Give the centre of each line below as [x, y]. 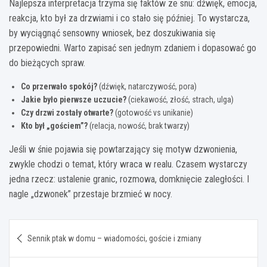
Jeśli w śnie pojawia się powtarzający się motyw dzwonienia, [123, 149]
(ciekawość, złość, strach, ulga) [180, 99]
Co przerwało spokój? [59, 86]
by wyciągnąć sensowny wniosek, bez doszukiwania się [112, 33]
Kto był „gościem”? [54, 125]
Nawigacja [46, 228]
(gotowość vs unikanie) [153, 112]
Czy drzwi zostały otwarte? [67, 112]
